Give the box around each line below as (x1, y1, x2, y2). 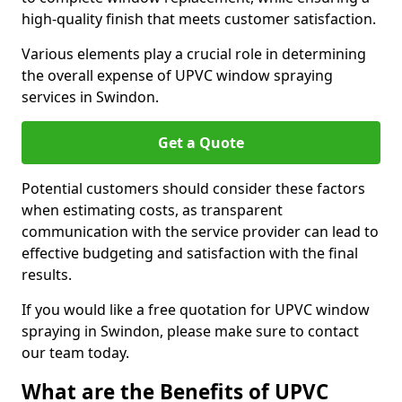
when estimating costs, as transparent (22, 200, 283, 220)
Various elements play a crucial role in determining (22, 44, 366, 64)
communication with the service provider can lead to (22, 222, 379, 241)
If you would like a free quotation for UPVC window (22, 300, 370, 319)
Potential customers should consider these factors (22, 179, 365, 198)
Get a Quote (158, 133, 244, 153)
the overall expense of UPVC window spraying (22, 66, 333, 85)
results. (22, 265, 72, 284)
